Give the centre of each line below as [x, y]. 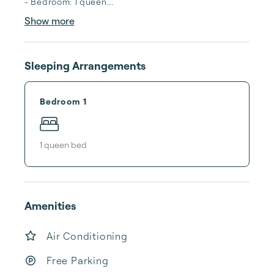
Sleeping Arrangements [85, 65]
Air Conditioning [87, 236]
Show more [49, 21]
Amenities [50, 206]
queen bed [65, 144]
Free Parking [78, 261]
